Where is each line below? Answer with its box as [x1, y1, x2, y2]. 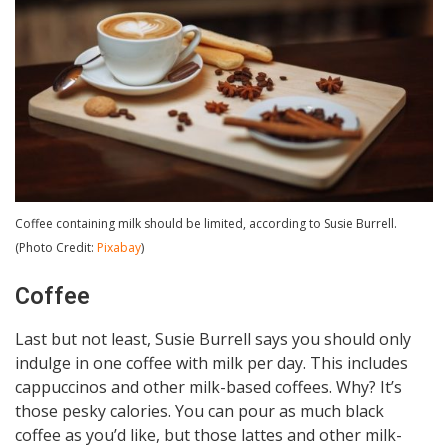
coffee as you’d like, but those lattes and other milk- [15, 423, 402, 446]
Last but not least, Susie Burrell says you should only [15, 327, 411, 350]
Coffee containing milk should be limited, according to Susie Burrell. [15, 214, 397, 232]
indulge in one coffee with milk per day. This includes [15, 351, 408, 374]
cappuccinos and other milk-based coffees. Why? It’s [15, 375, 402, 398]
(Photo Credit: [15, 238, 97, 256]
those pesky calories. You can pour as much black [15, 399, 384, 422]
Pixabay [97, 238, 141, 256]
